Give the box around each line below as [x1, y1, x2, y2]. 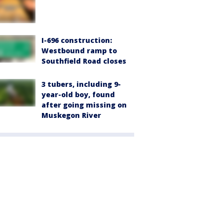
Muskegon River [41, 110, 101, 120]
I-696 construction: [41, 35, 112, 45]
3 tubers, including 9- [41, 79, 121, 89]
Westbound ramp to [41, 45, 117, 55]
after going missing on [41, 100, 127, 110]
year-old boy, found [41, 89, 115, 99]
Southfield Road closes [41, 56, 126, 66]
